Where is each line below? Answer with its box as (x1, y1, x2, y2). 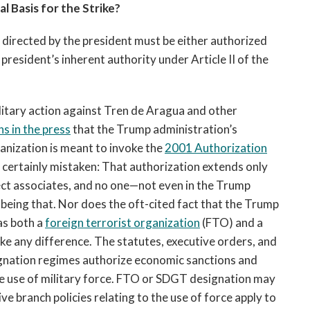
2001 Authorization (165, 140, 267, 155)
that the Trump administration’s (71, 122, 237, 136)
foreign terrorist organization (45, 215, 200, 230)
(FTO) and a (200, 215, 263, 230)
